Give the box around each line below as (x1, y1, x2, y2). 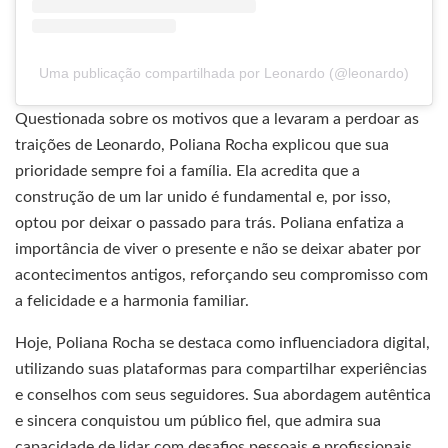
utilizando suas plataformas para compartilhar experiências (15, 361, 427, 378)
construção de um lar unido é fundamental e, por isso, (15, 189, 391, 206)
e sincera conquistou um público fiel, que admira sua (15, 413, 381, 430)
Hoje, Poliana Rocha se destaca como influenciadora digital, (15, 335, 430, 352)
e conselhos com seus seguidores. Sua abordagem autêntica (15, 387, 431, 404)
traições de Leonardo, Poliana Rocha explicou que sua (15, 137, 389, 154)
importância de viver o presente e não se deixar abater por (15, 241, 421, 258)
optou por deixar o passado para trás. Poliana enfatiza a (15, 215, 404, 232)
